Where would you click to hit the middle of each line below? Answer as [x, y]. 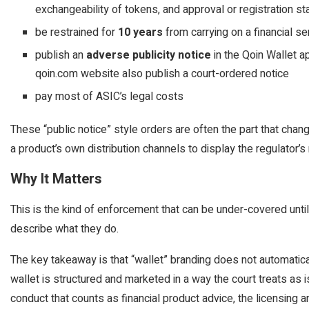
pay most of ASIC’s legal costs [109, 97]
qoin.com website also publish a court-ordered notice [162, 74]
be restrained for [77, 32]
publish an [61, 55]
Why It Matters [56, 179]
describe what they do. [64, 229]
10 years [140, 32]
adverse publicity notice [149, 55]
